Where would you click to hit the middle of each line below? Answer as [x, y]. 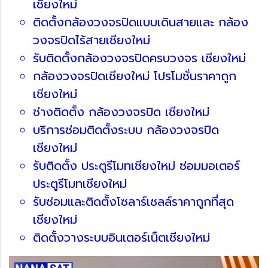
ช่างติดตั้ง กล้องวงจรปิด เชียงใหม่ [121, 112]
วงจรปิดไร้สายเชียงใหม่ [92, 40]
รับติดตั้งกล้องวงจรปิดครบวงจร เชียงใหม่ [139, 58]
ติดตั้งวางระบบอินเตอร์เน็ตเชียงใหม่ [121, 237]
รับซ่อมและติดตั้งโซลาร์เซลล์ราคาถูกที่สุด [133, 201]
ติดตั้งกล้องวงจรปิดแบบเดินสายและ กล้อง [141, 22]
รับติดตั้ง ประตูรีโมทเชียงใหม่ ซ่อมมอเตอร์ [136, 165]
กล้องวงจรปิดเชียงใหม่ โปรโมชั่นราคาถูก [135, 76]
